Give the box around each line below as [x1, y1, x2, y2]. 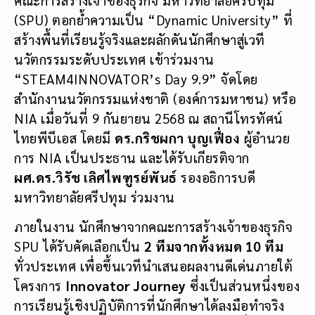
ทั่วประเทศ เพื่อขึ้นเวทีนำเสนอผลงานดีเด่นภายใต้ [14, 257, 292, 275]
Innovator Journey [65, 277, 186, 295]
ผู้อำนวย [240, 129, 290, 146]
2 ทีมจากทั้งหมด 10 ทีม [144, 238, 283, 255]
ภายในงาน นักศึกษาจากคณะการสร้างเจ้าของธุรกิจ [14, 218, 292, 236]
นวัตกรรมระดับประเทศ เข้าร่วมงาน [14, 50, 214, 67]
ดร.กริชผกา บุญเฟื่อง [115, 129, 240, 146]
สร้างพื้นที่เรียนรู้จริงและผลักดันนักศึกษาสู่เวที [14, 30, 265, 48]
